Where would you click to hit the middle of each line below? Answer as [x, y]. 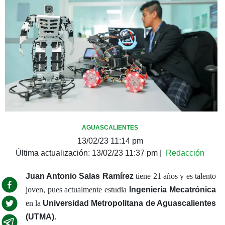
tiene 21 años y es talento [175, 176]
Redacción [185, 153]
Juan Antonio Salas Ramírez [79, 176]
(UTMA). [41, 216]
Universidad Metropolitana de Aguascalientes [129, 203]
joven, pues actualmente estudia [77, 189]
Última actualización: [54, 153]
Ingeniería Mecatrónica [173, 189]
